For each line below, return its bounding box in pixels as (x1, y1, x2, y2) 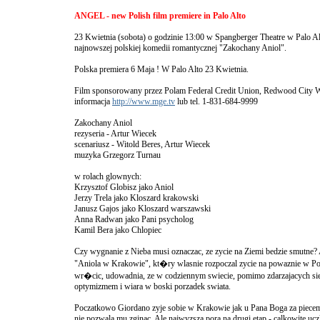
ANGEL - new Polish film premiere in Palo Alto (74, 11, 246, 21)
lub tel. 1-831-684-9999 (175, 96, 258, 106)
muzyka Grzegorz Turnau (74, 150, 161, 160)
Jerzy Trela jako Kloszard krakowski (74, 193, 199, 203)
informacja (74, 96, 112, 106)
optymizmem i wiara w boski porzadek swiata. (74, 281, 231, 291)
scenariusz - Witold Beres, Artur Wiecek (74, 139, 210, 149)
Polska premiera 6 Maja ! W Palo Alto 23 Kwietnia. (74, 64, 249, 74)
